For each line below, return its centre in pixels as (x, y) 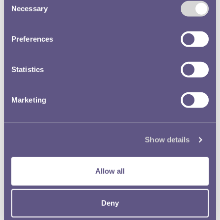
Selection (18, 10)
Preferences (32, 39)
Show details (167, 139)
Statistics (27, 69)
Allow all (110, 171)
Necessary (29, 8)
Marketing (29, 100)
